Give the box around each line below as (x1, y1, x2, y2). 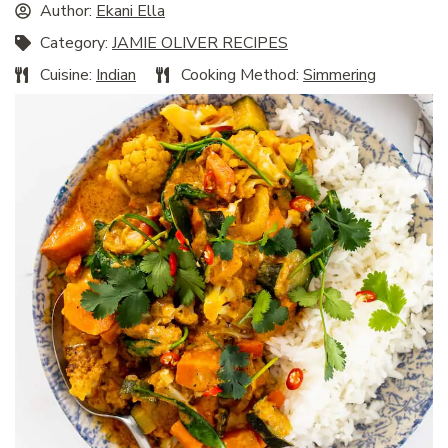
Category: (40, 32, 112, 55)
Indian (96, 64, 136, 87)
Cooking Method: (181, 64, 303, 87)
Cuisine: (40, 64, 96, 87)
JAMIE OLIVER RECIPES (112, 32, 288, 55)
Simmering (303, 64, 376, 87)
